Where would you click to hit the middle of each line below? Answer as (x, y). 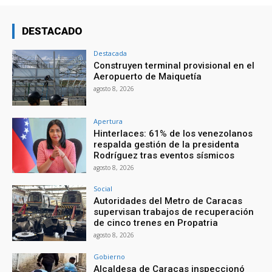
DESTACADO (52, 31)
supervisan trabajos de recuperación (174, 212)
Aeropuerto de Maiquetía (148, 76)
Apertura (108, 121)
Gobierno (110, 257)
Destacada (110, 53)
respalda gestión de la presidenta (167, 144)
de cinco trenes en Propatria (156, 223)
